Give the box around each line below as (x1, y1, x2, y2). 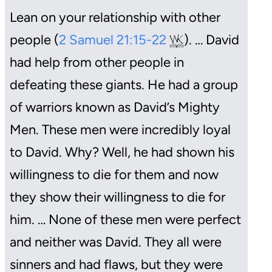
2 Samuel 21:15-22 (59, 31, 169, 48)
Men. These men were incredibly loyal (10, 121, 231, 138)
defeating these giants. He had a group (10, 76, 238, 93)
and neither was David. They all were (10, 233, 222, 250)
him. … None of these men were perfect (10, 211, 241, 228)
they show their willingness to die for (10, 188, 225, 205)
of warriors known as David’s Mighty (10, 98, 220, 115)
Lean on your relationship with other (10, 8, 220, 25)
